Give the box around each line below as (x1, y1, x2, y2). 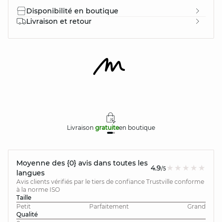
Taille (16, 194, 31, 201)
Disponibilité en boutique (26, 6, 118, 15)
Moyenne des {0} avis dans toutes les (16, 159, 148, 167)
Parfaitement (89, 203, 129, 210)
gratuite (95, 124, 119, 131)
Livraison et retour (26, 17, 92, 26)
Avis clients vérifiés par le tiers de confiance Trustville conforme (16, 178, 204, 185)
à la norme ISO (16, 186, 60, 193)
